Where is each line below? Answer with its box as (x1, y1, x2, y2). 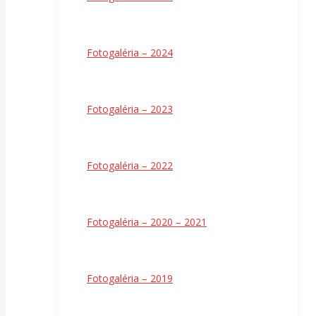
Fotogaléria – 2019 (87, 272, 173, 286)
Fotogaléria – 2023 (87, 102, 173, 116)
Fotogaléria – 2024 (87, 46, 173, 60)
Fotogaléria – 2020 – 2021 (87, 215, 207, 229)
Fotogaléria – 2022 (87, 159, 173, 173)
